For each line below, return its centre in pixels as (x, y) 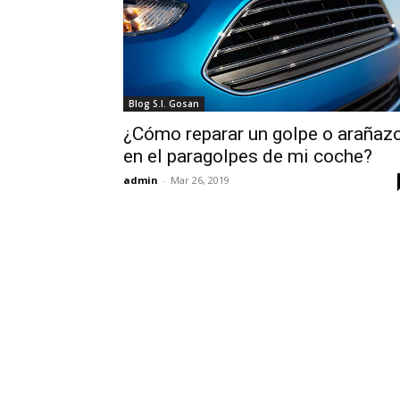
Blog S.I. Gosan (164, 103)
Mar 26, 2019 (200, 179)
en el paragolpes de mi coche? (248, 156)
